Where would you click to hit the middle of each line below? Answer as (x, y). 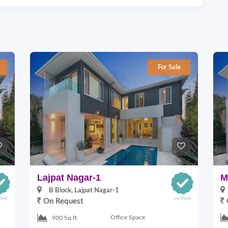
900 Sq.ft (64, 218)
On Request (62, 201)
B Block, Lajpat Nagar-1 (84, 191)
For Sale (169, 67)
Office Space (127, 217)
